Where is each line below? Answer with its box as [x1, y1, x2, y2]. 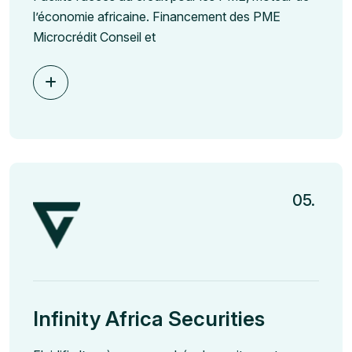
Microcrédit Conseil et [33, 29, 156, 46]
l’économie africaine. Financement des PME [33, 9, 280, 25]
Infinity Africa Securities [33, 306, 265, 332]
